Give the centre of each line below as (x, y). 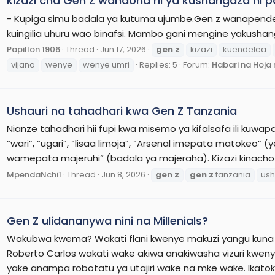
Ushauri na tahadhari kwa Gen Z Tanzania (122, 110)
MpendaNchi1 (34, 175)
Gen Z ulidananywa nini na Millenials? (107, 220)
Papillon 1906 (33, 50)
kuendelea (245, 50)
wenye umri (106, 65)
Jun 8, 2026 (123, 175)
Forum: (197, 65)
